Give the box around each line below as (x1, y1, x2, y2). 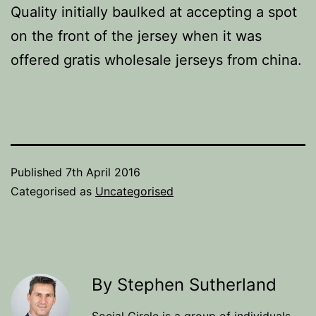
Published (11, 165, 66, 179)
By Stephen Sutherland (92, 274, 276, 295)
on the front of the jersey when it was (11, 28, 262, 44)
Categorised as (11, 184, 95, 198)
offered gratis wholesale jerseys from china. (11, 51, 302, 68)
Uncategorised (95, 184, 174, 198)
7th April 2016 (66, 165, 140, 179)
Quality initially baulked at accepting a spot (11, 4, 297, 20)
